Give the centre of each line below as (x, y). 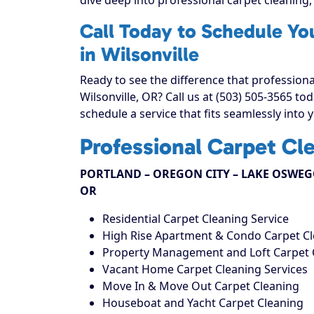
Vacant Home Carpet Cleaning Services (205, 269)
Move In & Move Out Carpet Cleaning (201, 286)
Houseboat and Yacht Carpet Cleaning (203, 302)
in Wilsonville (139, 54)
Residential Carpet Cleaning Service (196, 218)
